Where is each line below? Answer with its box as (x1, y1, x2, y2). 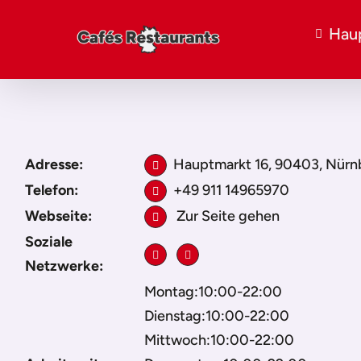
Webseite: (25, 207, 92, 225)
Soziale (25, 233, 73, 251)
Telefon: (25, 181, 78, 199)
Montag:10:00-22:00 (144, 283, 282, 301)
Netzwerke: (25, 257, 103, 275)
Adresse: (25, 156, 83, 173)
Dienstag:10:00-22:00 (144, 307, 289, 325)
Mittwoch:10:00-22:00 (144, 331, 294, 349)
